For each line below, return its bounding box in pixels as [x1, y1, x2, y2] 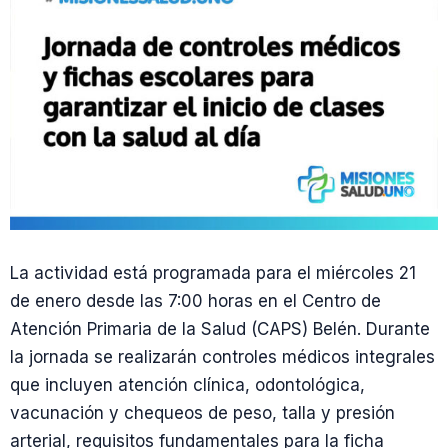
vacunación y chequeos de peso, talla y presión [10, 403, 395, 424]
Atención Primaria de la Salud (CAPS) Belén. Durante [10, 319, 430, 340]
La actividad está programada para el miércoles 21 [10, 263, 416, 284]
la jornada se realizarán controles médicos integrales [10, 347, 435, 368]
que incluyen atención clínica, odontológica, [10, 375, 365, 396]
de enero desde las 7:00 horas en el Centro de [10, 291, 381, 312]
